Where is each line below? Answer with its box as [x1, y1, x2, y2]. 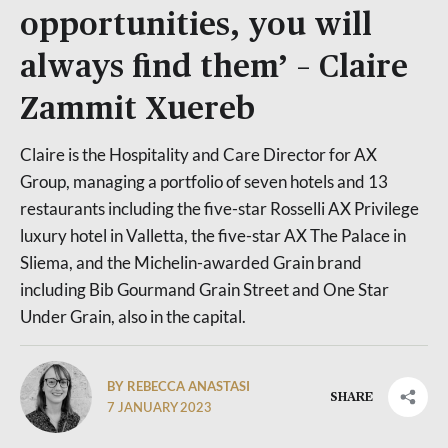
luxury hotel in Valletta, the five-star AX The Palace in [20, 225, 406, 246]
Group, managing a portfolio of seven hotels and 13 [20, 171, 388, 192]
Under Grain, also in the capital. [20, 306, 246, 327]
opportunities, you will [20, 10, 372, 41]
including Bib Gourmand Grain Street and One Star [20, 279, 389, 300]
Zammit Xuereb [20, 94, 255, 125]
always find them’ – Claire [20, 52, 408, 83]
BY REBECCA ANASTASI [107, 377, 250, 394]
